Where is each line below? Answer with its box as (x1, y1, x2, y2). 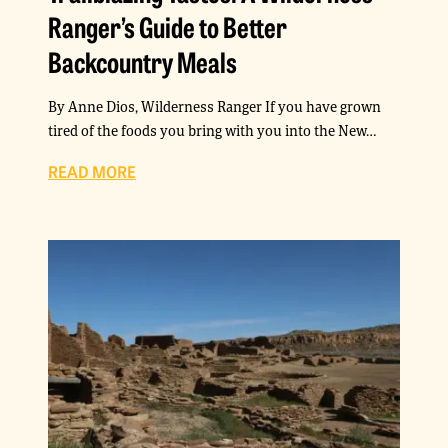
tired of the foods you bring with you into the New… (48, 121, 376, 140)
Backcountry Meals (48, 42, 237, 80)
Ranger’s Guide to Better (48, 7, 287, 45)
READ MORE (48, 160, 136, 182)
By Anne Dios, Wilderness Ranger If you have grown (48, 97, 381, 116)
